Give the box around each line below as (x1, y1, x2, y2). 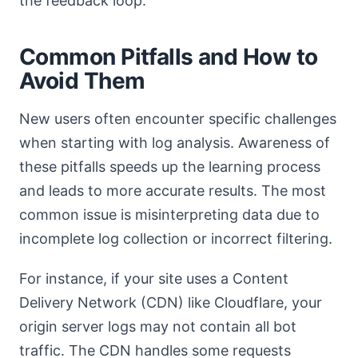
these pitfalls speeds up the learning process (19, 158, 320, 175)
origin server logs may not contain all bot (19, 318, 296, 335)
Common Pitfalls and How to (19, 43, 318, 70)
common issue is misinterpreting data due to (19, 206, 320, 223)
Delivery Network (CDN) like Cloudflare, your (19, 294, 322, 311)
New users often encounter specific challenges (19, 110, 336, 127)
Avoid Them (19, 67, 145, 94)
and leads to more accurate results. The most (19, 182, 326, 199)
